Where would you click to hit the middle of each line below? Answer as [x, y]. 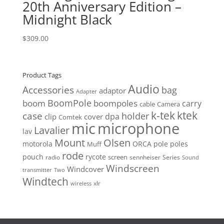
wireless [81, 183]
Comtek [70, 117]
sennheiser [145, 157]
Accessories [48, 89]
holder [135, 116]
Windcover [85, 169]
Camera [168, 104]
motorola [37, 143]
